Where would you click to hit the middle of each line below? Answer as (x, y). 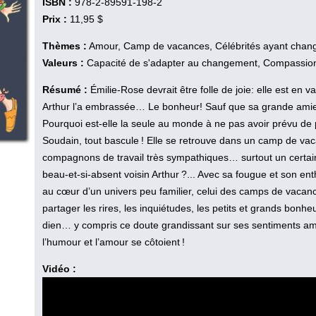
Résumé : (66, 89)
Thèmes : (65, 45)
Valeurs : (63, 62)
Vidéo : (59, 268)
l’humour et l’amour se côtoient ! (114, 242)
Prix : (55, 19)
